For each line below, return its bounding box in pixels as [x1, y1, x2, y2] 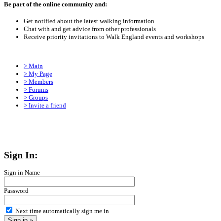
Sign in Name [4, 169, 40, 177]
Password [4, 187, 29, 195]
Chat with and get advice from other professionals [24, 25, 156, 33]
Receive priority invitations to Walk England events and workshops [24, 33, 204, 40]
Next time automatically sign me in [15, 207, 109, 215]
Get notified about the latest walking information [24, 17, 154, 25]
